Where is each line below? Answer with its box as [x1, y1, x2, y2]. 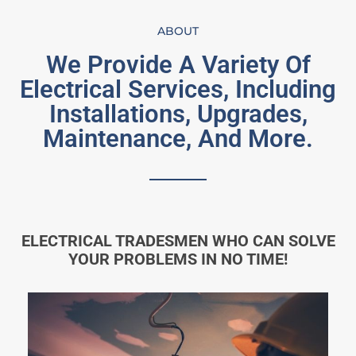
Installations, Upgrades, [48, 99, 308, 129]
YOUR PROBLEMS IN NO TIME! [68, 250, 288, 269]
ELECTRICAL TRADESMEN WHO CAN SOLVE [21, 231, 335, 251]
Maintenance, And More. [43, 123, 313, 153]
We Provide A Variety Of [45, 49, 311, 79]
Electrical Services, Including [20, 74, 336, 104]
